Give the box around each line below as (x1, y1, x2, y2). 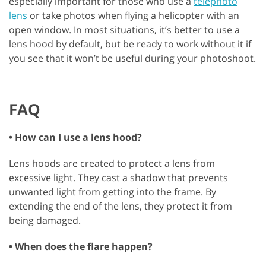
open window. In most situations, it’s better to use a (9, 23, 240, 36)
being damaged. (9, 213, 81, 227)
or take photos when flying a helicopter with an (27, 8, 239, 22)
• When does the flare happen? (9, 239, 153, 253)
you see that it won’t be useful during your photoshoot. (9, 51, 256, 65)
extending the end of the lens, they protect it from (9, 199, 232, 213)
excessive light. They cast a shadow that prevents (9, 170, 228, 184)
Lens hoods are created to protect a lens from (9, 156, 215, 170)
